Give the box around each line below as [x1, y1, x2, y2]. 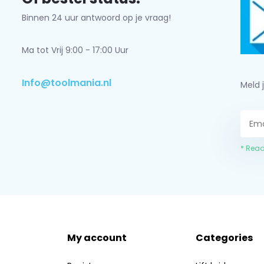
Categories [195, 231, 253, 245]
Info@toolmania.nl [21, 76, 111, 90]
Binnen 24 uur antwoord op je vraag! [21, 12, 171, 24]
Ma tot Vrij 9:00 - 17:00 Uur [21, 44, 128, 56]
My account [67, 231, 127, 245]
